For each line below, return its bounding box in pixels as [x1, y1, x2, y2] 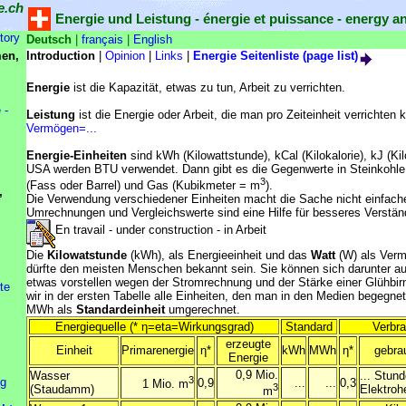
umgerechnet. [165, 303, 240, 317]
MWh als [26, 303, 76, 317]
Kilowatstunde [47, 248, 127, 263]
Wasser [30, 369, 70, 383]
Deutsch [26, 33, 72, 46]
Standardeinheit [76, 303, 165, 317]
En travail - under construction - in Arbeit [55, 223, 266, 237]
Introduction [26, 49, 95, 63]
